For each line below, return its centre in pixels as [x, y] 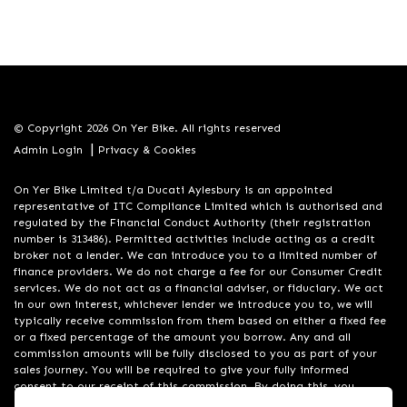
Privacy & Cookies [147, 150]
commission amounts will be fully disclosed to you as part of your [195, 353]
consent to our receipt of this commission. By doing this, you [184, 386]
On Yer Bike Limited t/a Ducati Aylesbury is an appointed [173, 190]
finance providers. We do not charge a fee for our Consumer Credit [198, 272]
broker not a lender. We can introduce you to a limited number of [195, 255]
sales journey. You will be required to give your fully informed [181, 370]
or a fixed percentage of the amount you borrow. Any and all [182, 337]
